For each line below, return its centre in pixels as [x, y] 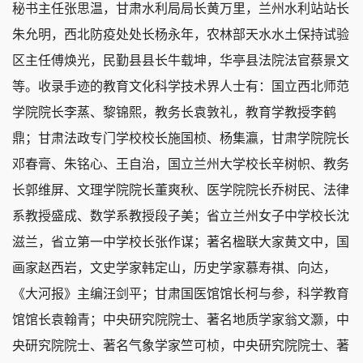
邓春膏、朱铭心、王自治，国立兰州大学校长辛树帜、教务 [181, 164]
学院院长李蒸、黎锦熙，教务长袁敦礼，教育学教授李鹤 [174, 113]
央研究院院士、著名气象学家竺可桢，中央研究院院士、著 [181, 346]
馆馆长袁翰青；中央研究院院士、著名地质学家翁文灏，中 [181, 320]
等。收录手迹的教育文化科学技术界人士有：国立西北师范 [181, 87]
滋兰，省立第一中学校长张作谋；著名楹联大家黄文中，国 [181, 242]
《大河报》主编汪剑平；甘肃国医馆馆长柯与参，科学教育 [181, 294]
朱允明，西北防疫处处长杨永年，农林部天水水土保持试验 [181, 35]
